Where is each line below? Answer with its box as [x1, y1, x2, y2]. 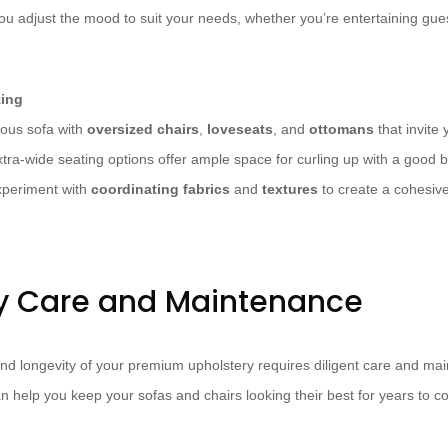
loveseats [207, 121, 273, 138]
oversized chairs [87, 121, 199, 138]
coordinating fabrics [91, 181, 230, 198]
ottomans [309, 121, 374, 138]
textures [262, 181, 318, 198]
